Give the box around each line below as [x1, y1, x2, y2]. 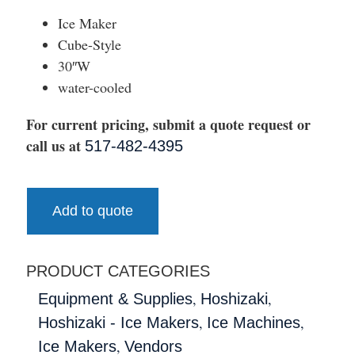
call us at [26, 135, 85, 156]
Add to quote [52, 202, 133, 219]
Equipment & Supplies [38, 289, 193, 307]
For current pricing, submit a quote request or [26, 113, 311, 135]
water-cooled [58, 77, 132, 97]
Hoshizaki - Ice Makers [38, 313, 199, 331]
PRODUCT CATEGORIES [26, 261, 210, 280]
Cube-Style [58, 34, 121, 54]
